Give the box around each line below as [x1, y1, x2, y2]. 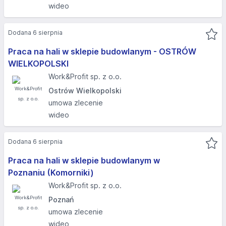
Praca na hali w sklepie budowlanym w [8, 155, 160, 165]
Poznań [48, 195, 74, 204]
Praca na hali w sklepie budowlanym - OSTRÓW [8, 46, 196, 56]
